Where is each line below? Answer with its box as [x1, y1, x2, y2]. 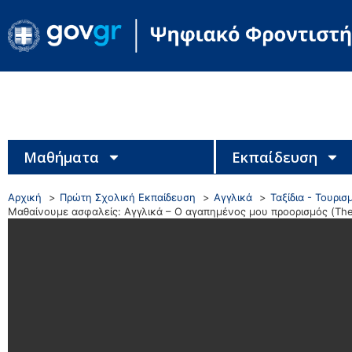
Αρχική [8, 190, 42, 203]
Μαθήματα [24, 147, 99, 167]
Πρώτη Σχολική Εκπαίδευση [60, 190, 196, 203]
